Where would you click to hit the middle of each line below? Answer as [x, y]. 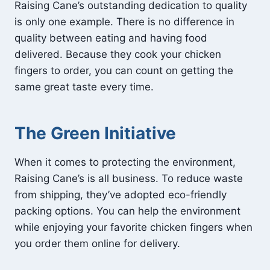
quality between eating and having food [111, 38]
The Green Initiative [95, 133]
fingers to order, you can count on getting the [124, 70]
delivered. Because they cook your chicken [118, 54]
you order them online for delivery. [97, 243]
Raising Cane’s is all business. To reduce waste [129, 178]
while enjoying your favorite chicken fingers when [133, 227]
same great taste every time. [84, 86]
